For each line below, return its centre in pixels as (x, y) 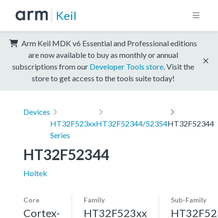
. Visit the (179, 66)
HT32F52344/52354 (132, 123)
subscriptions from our (51, 66)
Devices (37, 111)
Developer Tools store (127, 66)
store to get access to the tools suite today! (103, 78)
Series (60, 135)
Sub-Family (189, 200)
